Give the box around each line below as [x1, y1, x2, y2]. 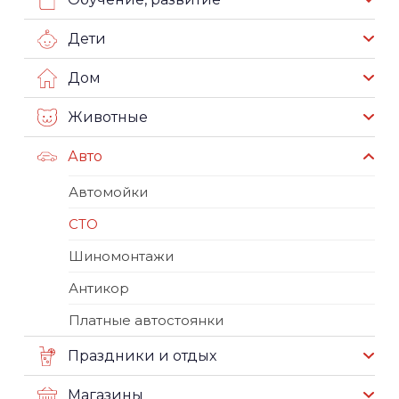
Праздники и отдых [68, 346, 216, 364]
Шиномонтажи [69, 247, 174, 265]
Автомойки [69, 183, 148, 200]
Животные [68, 108, 148, 126]
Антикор [69, 279, 129, 297]
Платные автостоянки [69, 311, 224, 329]
